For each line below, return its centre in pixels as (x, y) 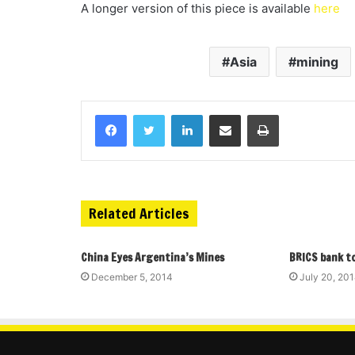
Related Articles (139, 214)
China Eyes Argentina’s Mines (153, 258)
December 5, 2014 (132, 277)
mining (317, 62)
